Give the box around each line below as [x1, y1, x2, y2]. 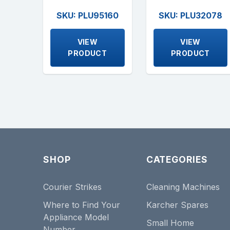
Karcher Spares [146, 200, 208, 210]
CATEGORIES [146, 154, 208, 165]
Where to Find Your [43, 200, 120, 210]
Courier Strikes [43, 181, 102, 192]
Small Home [146, 218, 194, 228]
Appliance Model [43, 212, 109, 222]
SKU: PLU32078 [158, 10, 222, 21]
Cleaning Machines [146, 181, 220, 192]
